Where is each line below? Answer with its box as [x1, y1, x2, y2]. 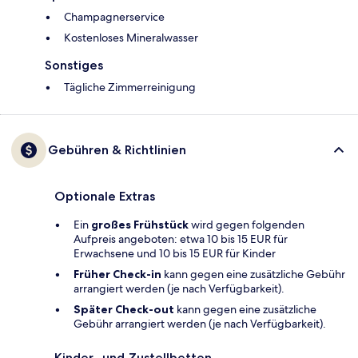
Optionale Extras [54, 189, 155, 205]
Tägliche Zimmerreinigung [64, 80, 196, 95]
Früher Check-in [74, 267, 161, 282]
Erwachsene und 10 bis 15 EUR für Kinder [74, 246, 276, 261]
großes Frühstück [91, 217, 189, 233]
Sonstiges [45, 58, 103, 74]
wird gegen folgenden [189, 217, 304, 233]
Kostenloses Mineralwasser [64, 30, 198, 46]
